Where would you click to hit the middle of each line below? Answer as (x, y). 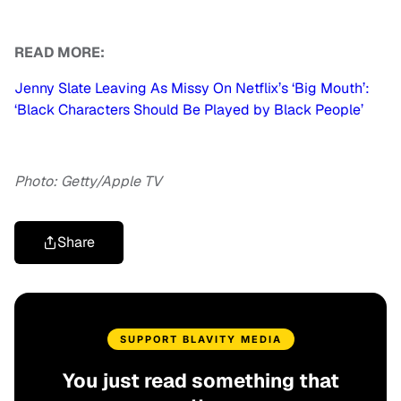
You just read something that (200, 381)
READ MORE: (60, 53)
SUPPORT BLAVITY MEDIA (200, 340)
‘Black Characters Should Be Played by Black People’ (189, 110)
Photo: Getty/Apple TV (88, 182)
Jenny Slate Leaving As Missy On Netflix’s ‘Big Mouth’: (192, 89)
